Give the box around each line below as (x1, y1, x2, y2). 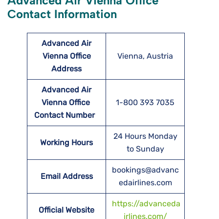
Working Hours (40, 138, 93, 148)
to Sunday (126, 144, 164, 154)
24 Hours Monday (113, 131, 177, 141)
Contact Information (7, 7, 117, 22)
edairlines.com (118, 178, 172, 188)
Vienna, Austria (117, 51, 173, 61)
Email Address (40, 172, 93, 181)
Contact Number (34, 110, 99, 120)
